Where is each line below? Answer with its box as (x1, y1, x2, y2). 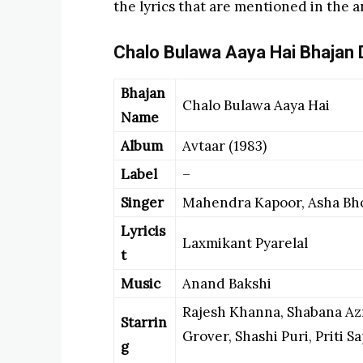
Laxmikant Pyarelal (182, 234, 308, 252)
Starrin (121, 314, 167, 331)
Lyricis (121, 222, 165, 240)
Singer (121, 194, 164, 211)
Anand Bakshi (182, 275, 271, 293)
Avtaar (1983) (182, 137, 267, 155)
